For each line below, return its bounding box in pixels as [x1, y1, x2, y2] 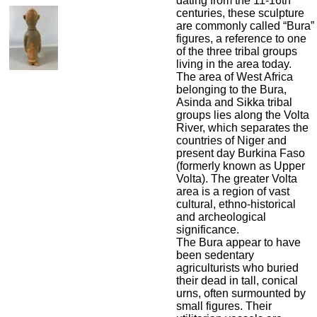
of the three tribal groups [176, 45, 297, 57]
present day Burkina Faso [176, 147, 305, 159]
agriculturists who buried [176, 262, 299, 274]
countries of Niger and [176, 134, 287, 146]
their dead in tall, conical [176, 275, 298, 287]
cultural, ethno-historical [176, 198, 296, 210]
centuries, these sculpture [176, 7, 304, 19]
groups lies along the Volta [176, 109, 309, 121]
